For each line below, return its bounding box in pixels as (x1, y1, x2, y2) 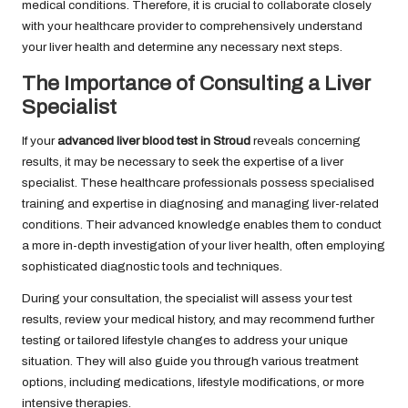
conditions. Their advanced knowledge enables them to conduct (22, 217, 382, 231)
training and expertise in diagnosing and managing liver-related (22, 196, 379, 210)
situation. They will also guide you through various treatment (22, 353, 359, 368)
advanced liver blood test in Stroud (57, 133, 250, 148)
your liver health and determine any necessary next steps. (22, 39, 342, 54)
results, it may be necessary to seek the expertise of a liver (22, 154, 343, 168)
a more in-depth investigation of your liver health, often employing (22, 238, 385, 252)
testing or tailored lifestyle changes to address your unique (22, 332, 348, 347)
